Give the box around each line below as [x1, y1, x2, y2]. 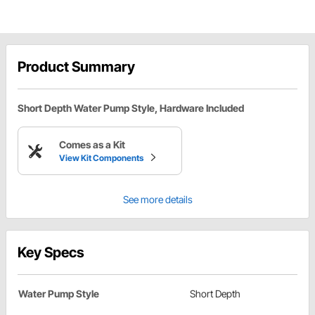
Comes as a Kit [59, 139, 125, 151]
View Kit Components [59, 153, 143, 164]
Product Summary [18, 58, 135, 76]
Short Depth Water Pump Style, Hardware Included [18, 102, 244, 115]
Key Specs [18, 244, 84, 262]
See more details [122, 193, 193, 206]
